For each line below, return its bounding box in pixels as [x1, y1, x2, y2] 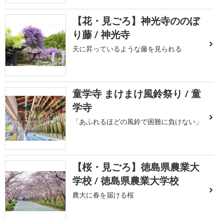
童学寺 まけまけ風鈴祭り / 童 [72, 87, 201, 101]
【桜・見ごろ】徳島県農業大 [72, 160, 200, 174]
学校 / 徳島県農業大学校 [72, 174, 179, 187]
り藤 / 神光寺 [72, 27, 131, 41]
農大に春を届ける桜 [72, 190, 134, 199]
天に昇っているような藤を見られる [72, 44, 182, 53]
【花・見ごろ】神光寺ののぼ [72, 14, 200, 27]
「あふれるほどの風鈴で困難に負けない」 [72, 117, 203, 127]
